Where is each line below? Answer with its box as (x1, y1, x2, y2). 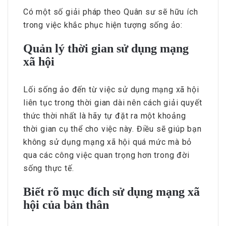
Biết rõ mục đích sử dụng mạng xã (23, 185, 200, 198)
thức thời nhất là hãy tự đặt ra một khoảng (23, 110, 186, 121)
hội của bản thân (23, 198, 109, 211)
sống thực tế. (23, 163, 74, 173)
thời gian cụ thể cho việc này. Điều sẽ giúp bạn (23, 124, 202, 134)
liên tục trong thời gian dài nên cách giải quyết (23, 97, 202, 107)
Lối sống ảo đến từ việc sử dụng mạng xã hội (23, 84, 199, 94)
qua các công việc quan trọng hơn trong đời (23, 150, 190, 160)
